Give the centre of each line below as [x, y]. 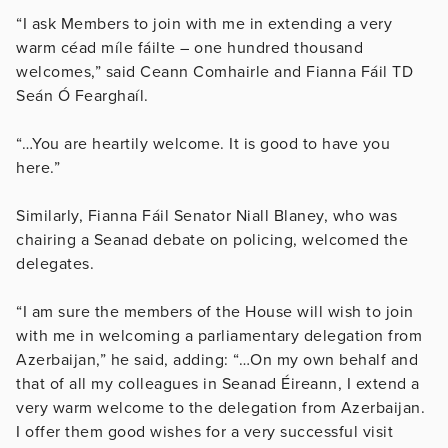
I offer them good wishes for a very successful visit [204, 431]
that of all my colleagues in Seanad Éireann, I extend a [218, 383]
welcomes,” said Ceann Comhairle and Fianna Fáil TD [214, 71]
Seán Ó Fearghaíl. [82, 95]
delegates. [55, 263]
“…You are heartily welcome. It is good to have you [203, 143]
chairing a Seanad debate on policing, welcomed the [212, 239]
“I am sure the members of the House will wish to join [215, 311]
